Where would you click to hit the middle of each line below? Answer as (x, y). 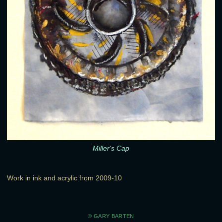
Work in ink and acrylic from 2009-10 (64, 178)
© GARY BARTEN (111, 216)
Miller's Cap (111, 148)
